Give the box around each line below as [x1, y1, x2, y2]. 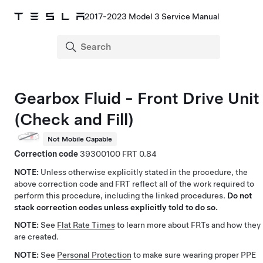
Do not [227, 190, 252, 200]
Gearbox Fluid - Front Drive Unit [14, 88, 259, 108]
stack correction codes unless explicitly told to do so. [14, 202, 218, 212]
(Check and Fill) [14, 109, 134, 129]
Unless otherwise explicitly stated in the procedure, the [41, 167, 248, 177]
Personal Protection [57, 249, 131, 259]
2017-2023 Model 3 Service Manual [85, 12, 220, 21]
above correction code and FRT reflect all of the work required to [14, 178, 254, 188]
